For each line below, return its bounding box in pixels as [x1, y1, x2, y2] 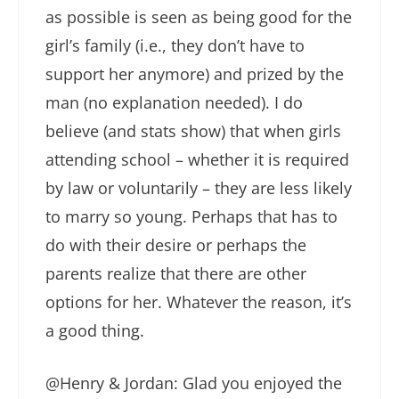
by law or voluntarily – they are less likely [45, 177, 352, 199]
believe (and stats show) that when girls [45, 120, 341, 142]
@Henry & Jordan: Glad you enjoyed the [45, 372, 342, 395]
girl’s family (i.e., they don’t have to [45, 35, 305, 57]
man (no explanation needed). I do [45, 92, 303, 114]
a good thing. [45, 320, 144, 342]
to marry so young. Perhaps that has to [45, 206, 338, 228]
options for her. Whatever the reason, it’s [45, 291, 352, 313]
